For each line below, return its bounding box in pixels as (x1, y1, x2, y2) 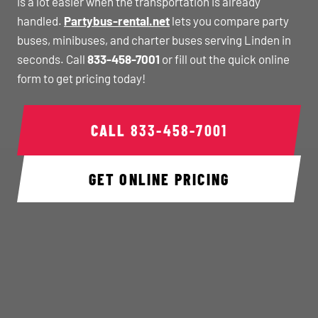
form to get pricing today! (17, 71, 146, 85)
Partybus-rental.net (64, 13, 170, 28)
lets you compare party (170, 13, 289, 28)
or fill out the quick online (160, 52, 290, 66)
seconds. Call (17, 52, 87, 66)
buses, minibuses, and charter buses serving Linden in (17, 33, 291, 47)
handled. (17, 13, 64, 28)
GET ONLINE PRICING (88, 170, 230, 188)
